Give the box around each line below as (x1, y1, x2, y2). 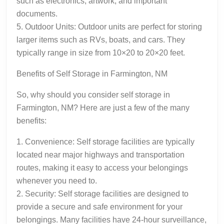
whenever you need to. (16, 176, 97, 185)
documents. (16, 9, 57, 18)
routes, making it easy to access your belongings (16, 163, 188, 172)
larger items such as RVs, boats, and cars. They (16, 35, 185, 44)
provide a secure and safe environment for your (16, 202, 182, 211)
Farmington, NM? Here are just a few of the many (16, 103, 189, 112)
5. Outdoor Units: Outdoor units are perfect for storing (16, 22, 202, 31)
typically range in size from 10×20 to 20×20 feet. (16, 48, 185, 57)
